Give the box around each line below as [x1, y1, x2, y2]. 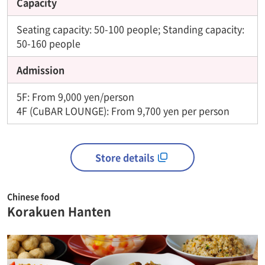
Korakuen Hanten [7, 202, 111, 220]
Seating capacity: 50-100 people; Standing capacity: [17, 21, 244, 36]
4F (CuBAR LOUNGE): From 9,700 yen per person [17, 103, 230, 118]
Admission [17, 62, 64, 77]
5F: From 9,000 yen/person [17, 89, 134, 104]
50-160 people [17, 35, 80, 50]
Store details [95, 150, 155, 164]
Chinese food [7, 190, 60, 202]
